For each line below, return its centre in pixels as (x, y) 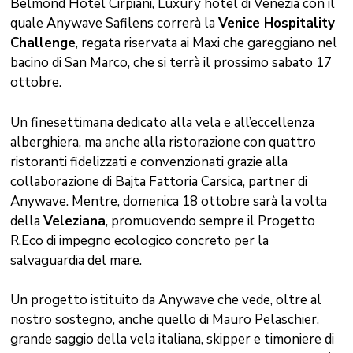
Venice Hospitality (276, 24)
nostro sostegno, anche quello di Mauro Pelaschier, (164, 320)
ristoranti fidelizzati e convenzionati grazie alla (149, 162)
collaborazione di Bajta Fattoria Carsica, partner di (158, 181)
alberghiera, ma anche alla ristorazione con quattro (163, 142)
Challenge (43, 43)
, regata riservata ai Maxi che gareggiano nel (206, 43)
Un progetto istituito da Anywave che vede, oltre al (165, 300)
